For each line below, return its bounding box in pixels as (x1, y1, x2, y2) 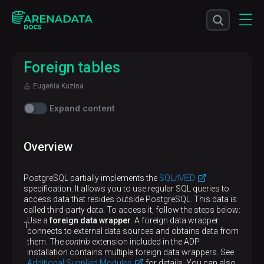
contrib (65, 237, 90, 246)
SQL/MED (159, 173, 195, 183)
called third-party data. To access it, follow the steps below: (24, 205, 240, 214)
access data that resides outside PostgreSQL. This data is (24, 194, 237, 204)
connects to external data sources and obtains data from (27, 226, 239, 236)
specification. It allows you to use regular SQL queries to (24, 184, 229, 193)
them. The (27, 237, 65, 246)
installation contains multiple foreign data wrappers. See (27, 247, 234, 257)
